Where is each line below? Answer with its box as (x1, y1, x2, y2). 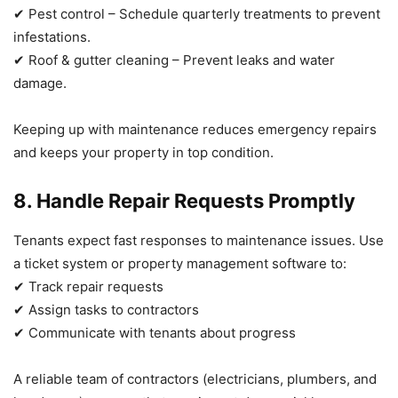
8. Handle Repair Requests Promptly (13, 188, 355, 212)
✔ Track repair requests (13, 277, 163, 295)
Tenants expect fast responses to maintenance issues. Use (13, 231, 384, 249)
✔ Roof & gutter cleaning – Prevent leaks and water (13, 51, 335, 68)
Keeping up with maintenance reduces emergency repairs (13, 120, 377, 138)
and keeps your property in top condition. (13, 143, 274, 161)
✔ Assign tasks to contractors (13, 300, 199, 318)
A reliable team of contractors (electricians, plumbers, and (13, 370, 377, 387)
